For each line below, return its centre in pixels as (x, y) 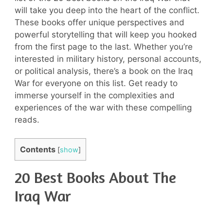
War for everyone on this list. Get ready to (96, 83)
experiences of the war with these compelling (103, 107)
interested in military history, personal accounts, (108, 59)
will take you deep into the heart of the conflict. (107, 10)
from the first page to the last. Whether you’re (104, 46)
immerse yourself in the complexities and (95, 95)
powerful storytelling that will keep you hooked (106, 34)
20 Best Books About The (95, 178)
